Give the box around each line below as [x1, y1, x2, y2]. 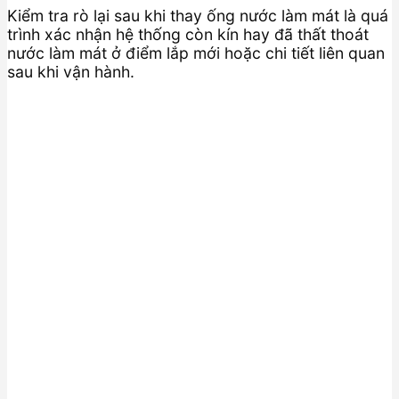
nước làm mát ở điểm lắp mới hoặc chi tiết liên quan [7, 43, 385, 62]
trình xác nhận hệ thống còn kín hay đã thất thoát [7, 24, 369, 44]
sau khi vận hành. [7, 61, 134, 81]
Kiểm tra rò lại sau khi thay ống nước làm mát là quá [7, 5, 388, 25]
